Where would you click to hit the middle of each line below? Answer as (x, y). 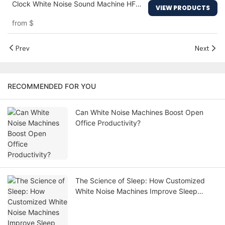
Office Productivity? (108, 123)
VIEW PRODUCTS (183, 8)
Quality (87, 202)
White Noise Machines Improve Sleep (136, 191)
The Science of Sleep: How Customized (140, 181)
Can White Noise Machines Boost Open (139, 113)
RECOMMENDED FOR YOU (52, 86)
